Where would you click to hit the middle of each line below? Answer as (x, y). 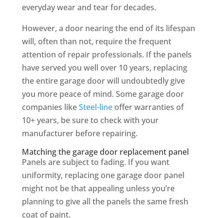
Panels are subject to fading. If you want (95, 162)
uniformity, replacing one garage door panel (103, 175)
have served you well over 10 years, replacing (104, 68)
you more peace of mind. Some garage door (103, 94)
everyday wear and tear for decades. (89, 8)
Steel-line (95, 107)
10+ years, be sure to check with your (90, 120)
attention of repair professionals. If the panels (107, 55)
